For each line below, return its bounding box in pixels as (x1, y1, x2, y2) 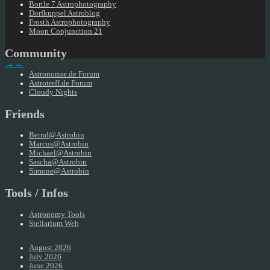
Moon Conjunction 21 (29, 27, 102, 36)
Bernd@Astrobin (29, 131, 84, 140)
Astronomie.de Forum (29, 70, 99, 79)
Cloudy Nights (29, 88, 77, 97)
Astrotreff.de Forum (29, 79, 92, 88)
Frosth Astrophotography (29, 18, 110, 27)
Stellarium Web (29, 219, 79, 228)
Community (5, 46, 67, 60)
